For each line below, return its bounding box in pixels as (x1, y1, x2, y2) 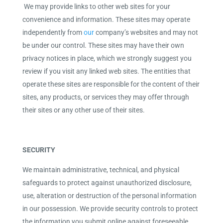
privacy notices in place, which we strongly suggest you (22, 54, 192, 62)
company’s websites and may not (94, 28, 198, 36)
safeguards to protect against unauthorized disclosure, (22, 179, 192, 187)
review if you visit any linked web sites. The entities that (22, 67, 191, 75)
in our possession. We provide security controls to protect (22, 205, 198, 213)
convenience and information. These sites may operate (22, 15, 190, 23)
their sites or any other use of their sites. (22, 106, 145, 114)
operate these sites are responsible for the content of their (22, 80, 200, 88)
